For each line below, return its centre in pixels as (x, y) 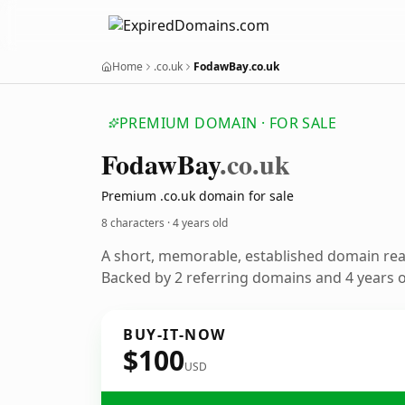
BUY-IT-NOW (174, 334)
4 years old (200, 223)
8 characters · (137, 223)
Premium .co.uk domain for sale (198, 196)
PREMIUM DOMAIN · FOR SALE (228, 123)
